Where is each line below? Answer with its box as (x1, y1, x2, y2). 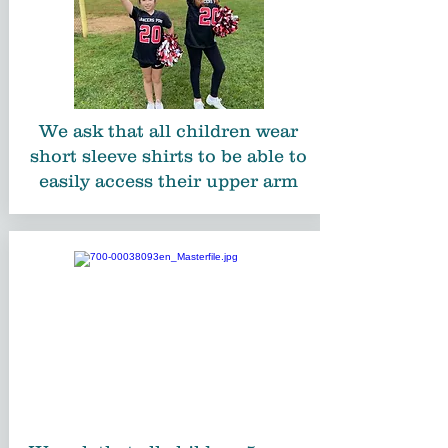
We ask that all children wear (39, 121, 298, 141)
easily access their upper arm (39, 171, 298, 191)
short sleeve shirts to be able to (30, 146, 307, 166)
